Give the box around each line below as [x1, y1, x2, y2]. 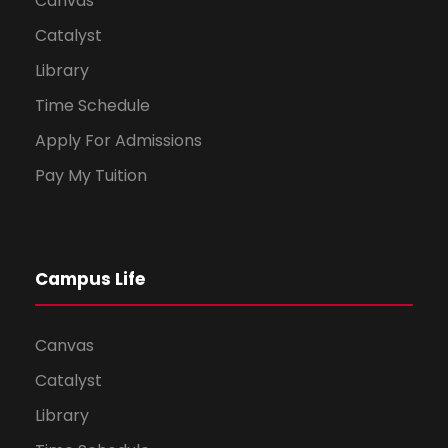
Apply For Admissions [35, 129, 202, 153]
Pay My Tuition [35, 164, 147, 188]
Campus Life [35, 267, 145, 292]
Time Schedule [35, 94, 150, 118]
